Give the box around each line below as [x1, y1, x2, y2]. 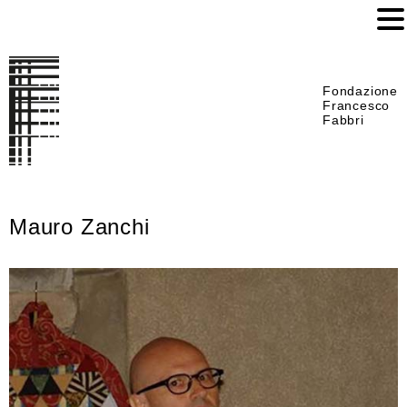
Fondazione [323, 84, 398, 98]
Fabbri [323, 113, 364, 127]
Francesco [323, 98, 391, 113]
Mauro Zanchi [9, 214, 150, 239]
